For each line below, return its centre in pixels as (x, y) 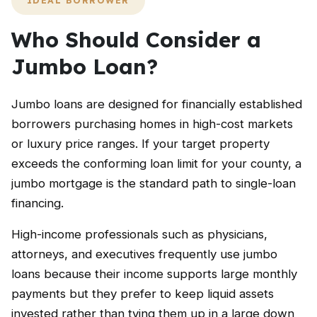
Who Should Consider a (136, 39)
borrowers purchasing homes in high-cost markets (152, 124)
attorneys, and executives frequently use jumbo (144, 254)
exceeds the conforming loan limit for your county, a (156, 163)
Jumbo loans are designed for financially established (157, 104)
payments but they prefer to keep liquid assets (143, 294)
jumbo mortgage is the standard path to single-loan (154, 183)
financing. (38, 203)
